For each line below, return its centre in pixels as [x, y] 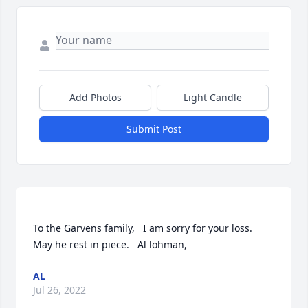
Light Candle [213, 98]
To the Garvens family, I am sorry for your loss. [143, 228]
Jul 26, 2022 [59, 290]
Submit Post [154, 129]
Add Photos [95, 98]
